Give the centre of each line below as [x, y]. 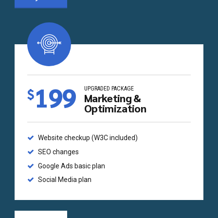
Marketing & [113, 98]
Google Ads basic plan [72, 166]
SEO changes [59, 152]
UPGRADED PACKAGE [109, 88]
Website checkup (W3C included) [88, 138]
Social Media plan [65, 180]
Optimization [115, 108]
